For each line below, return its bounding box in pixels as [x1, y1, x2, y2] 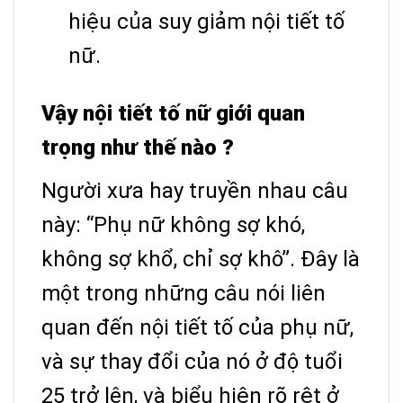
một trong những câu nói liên [41, 280, 326, 306]
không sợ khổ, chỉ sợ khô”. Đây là [41, 246, 360, 272]
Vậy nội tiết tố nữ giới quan [41, 100, 305, 126]
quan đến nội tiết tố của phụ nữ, [41, 314, 354, 340]
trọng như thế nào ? [41, 134, 234, 160]
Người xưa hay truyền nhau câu [41, 177, 348, 203]
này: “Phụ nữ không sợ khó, [41, 211, 305, 237]
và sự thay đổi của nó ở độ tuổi [41, 348, 343, 374]
